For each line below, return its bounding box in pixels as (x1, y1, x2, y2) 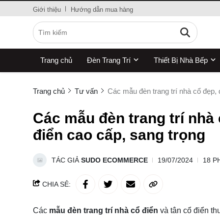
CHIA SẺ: (40, 180, 71, 188)
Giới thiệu (33, 6, 61, 13)
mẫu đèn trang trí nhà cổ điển (49, 206, 158, 215)
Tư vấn (75, 87, 98, 95)
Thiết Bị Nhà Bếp (154, 56, 208, 64)
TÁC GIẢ (52, 156, 81, 164)
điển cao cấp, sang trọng (33, 127, 205, 143)
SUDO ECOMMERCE (81, 156, 148, 164)
